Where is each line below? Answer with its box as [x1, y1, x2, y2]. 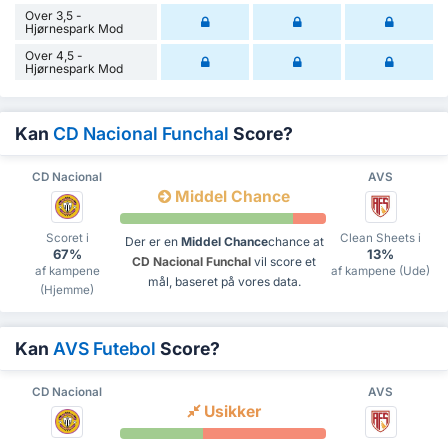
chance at [267, 234, 324, 250]
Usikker [200, 402, 261, 422]
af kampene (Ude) [331, 264, 431, 279]
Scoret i [45, 231, 89, 246]
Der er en [124, 234, 181, 250]
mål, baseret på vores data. [147, 274, 301, 290]
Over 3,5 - [25, 8, 82, 24]
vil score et [251, 254, 316, 270]
